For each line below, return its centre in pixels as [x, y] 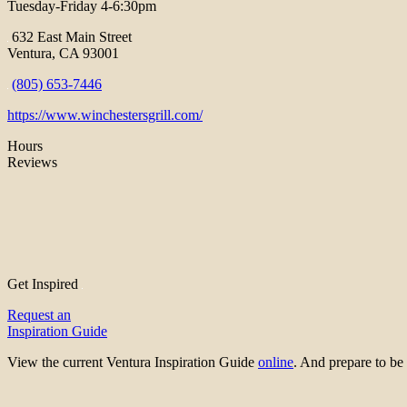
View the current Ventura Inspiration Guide [133, 362]
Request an [39, 315]
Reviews [32, 163]
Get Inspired [45, 284]
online [276, 362]
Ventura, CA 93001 [63, 54]
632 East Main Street [70, 37]
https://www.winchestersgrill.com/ [105, 115]
